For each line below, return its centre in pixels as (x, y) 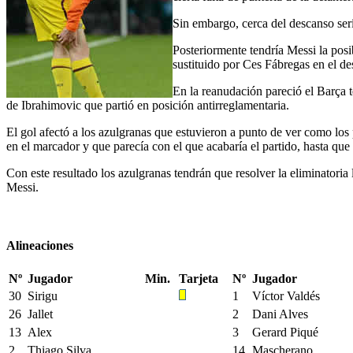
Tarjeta (199, 278)
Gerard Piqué (285, 332)
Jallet (40, 314)
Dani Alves (280, 314)
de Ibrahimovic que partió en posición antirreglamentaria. (148, 106)
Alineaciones (40, 245)
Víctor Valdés (286, 295)
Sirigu (43, 295)
